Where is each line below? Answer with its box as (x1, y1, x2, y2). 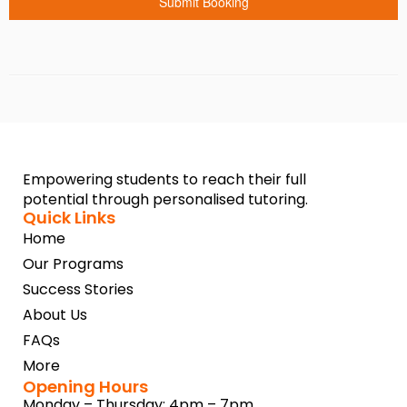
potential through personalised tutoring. (23, 189, 308, 210)
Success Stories (23, 279, 134, 300)
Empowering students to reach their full (23, 169, 306, 190)
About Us (23, 304, 87, 325)
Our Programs (23, 253, 124, 274)
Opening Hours (23, 375, 148, 398)
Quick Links (23, 206, 115, 229)
